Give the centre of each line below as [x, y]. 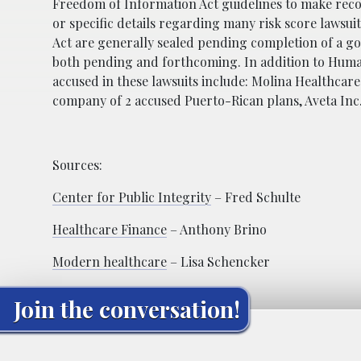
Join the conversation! [127, 309]
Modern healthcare [110, 261]
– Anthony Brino [217, 229]
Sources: [77, 164]
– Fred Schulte [256, 197]
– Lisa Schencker [218, 261]
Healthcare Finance [110, 229]
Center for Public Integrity [132, 197]
